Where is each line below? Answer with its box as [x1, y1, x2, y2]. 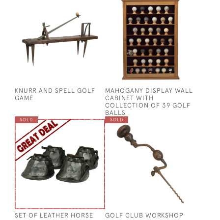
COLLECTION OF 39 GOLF [105, 101, 191, 109]
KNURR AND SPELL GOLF [15, 86, 95, 94]
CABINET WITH [105, 94, 154, 102]
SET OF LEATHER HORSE [15, 211, 93, 219]
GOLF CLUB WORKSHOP [105, 211, 184, 219]
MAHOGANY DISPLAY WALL [105, 86, 193, 94]
